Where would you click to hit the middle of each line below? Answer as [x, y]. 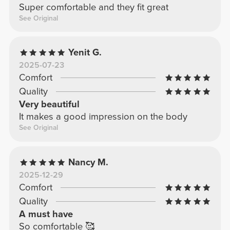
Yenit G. [85, 53]
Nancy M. [89, 162]
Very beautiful [49, 104]
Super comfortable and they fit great [93, 7]
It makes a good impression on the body [103, 117]
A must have [46, 214]
